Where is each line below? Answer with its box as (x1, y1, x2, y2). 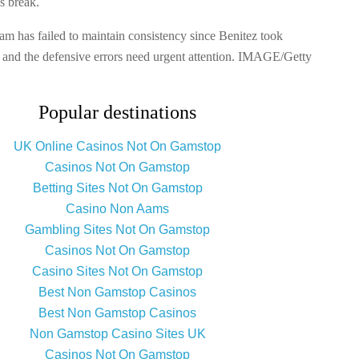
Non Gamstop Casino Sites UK (29, 327, 206, 341)
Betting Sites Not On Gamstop (32, 181, 203, 196)
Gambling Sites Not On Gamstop (25, 223, 210, 237)
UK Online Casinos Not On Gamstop (14, 139, 221, 154)
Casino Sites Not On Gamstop (32, 264, 203, 279)
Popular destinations (38, 102, 196, 123)
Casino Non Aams (66, 202, 169, 216)
